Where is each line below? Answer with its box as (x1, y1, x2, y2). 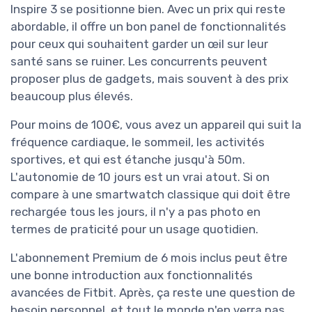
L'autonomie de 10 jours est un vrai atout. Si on (10, 170, 270, 185)
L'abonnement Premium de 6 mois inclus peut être (10, 251, 288, 265)
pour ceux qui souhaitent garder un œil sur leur (10, 37, 268, 52)
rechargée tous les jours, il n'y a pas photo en (10, 205, 260, 219)
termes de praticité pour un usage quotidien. (10, 222, 258, 237)
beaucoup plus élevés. (10, 89, 133, 104)
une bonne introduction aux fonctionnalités (10, 268, 253, 283)
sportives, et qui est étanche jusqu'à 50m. (10, 153, 245, 167)
